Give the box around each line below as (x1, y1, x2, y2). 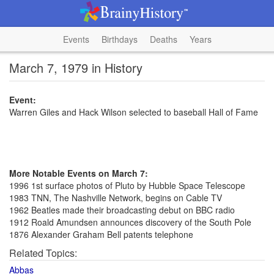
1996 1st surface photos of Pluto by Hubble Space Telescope (9, 179, 245, 191)
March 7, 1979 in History (9, 59, 143, 76)
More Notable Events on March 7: (9, 167, 148, 179)
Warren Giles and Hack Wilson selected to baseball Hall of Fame (9, 106, 258, 118)
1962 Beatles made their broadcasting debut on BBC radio (9, 204, 235, 216)
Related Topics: (9, 246, 77, 260)
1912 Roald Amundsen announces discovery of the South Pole (9, 216, 251, 228)
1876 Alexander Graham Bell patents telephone (9, 228, 193, 240)
